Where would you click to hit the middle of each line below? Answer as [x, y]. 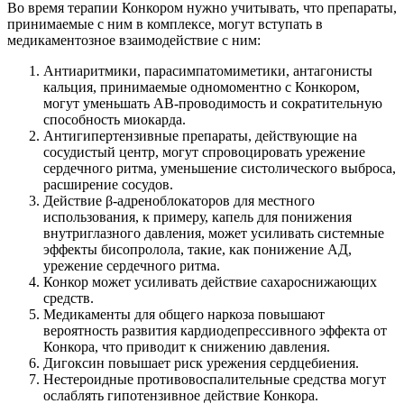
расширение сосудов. [108, 185]
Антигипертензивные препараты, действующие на [200, 136]
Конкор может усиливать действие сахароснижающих [210, 282]
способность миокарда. [115, 120]
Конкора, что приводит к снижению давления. [187, 347]
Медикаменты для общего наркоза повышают [184, 315]
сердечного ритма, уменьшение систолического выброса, [220, 169]
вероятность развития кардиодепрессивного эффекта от [215, 331]
